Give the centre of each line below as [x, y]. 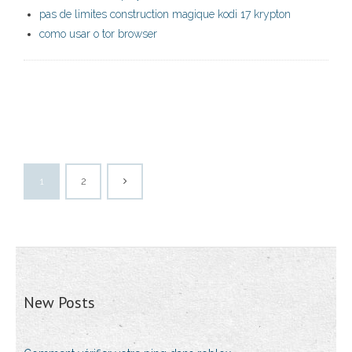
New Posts [59, 303]
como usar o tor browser [98, 34]
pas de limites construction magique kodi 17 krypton [165, 15]
